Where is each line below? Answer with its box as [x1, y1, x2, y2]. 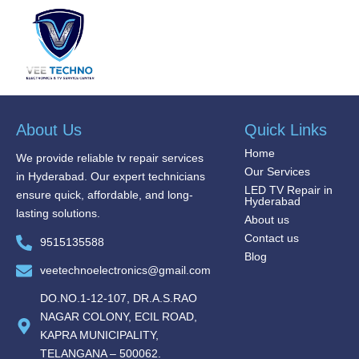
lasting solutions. [16, 207, 100, 220]
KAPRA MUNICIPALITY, [40, 329, 159, 341]
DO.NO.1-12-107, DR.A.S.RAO [40, 292, 197, 305]
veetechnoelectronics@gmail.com [40, 264, 211, 276]
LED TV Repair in [244, 184, 333, 196]
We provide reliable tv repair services [16, 151, 204, 164]
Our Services [244, 165, 310, 178]
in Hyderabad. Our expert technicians [16, 170, 205, 183]
